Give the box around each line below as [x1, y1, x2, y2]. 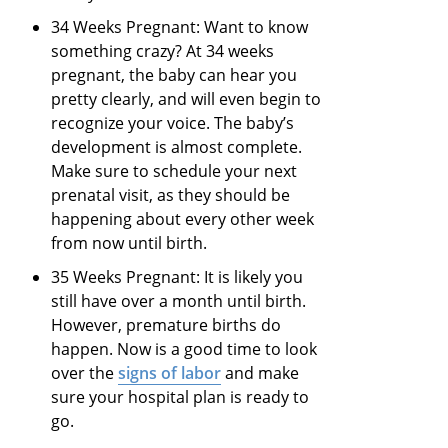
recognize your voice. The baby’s [51, 112, 295, 135]
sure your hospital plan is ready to [51, 386, 310, 409]
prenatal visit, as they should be [51, 184, 291, 207]
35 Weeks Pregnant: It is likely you [51, 266, 304, 289]
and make [221, 362, 300, 385]
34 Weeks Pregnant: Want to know [51, 16, 309, 39]
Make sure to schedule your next [51, 160, 298, 183]
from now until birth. [51, 232, 208, 255]
